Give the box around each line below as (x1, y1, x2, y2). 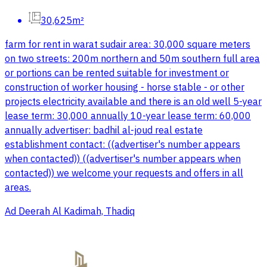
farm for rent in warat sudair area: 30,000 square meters (5, 38, 250, 52)
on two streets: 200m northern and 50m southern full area (5, 52, 260, 67)
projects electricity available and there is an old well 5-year (5, 95, 262, 110)
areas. (5, 181, 31, 195)
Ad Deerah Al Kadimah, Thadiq (5, 204, 135, 219)
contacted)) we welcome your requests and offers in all (5, 166, 243, 181)
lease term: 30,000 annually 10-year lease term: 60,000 (5, 109, 251, 124)
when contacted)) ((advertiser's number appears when (5, 152, 241, 167)
